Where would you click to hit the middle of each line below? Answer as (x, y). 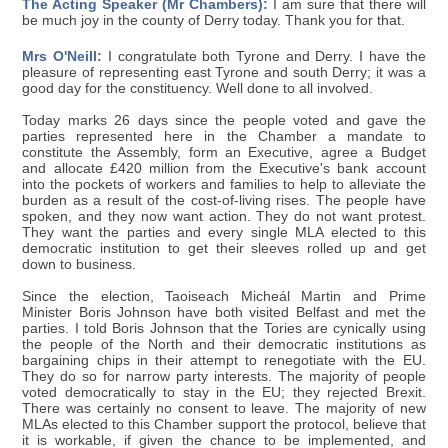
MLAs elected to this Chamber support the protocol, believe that (224, 424)
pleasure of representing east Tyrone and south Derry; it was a (224, 72)
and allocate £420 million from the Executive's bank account (224, 168)
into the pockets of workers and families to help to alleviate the (224, 184)
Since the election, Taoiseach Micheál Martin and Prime (224, 296)
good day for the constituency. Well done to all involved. (198, 88)
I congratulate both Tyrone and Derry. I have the (264, 56)
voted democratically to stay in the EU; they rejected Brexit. (224, 392)
